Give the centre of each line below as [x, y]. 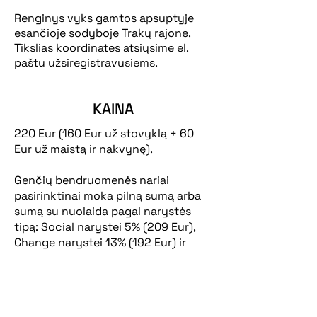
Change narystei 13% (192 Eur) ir [100, 242]
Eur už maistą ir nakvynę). [83, 149]
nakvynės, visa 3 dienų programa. [100, 304]
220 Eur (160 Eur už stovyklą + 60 [104, 133]
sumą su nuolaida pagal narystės [103, 211]
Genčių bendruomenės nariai [92, 180]
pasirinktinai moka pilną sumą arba [108, 196]
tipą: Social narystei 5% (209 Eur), [105, 227]
